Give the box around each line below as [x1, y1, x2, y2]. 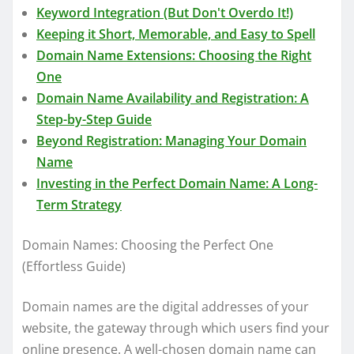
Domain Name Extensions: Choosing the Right [36, 46, 311, 64]
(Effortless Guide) [22, 257, 126, 275]
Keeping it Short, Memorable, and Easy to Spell [36, 24, 315, 43]
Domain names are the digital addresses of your [22, 297, 309, 315]
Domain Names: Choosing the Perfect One [22, 235, 273, 254]
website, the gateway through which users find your [22, 318, 330, 337]
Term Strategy [36, 195, 122, 213]
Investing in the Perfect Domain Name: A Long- [36, 174, 318, 192]
